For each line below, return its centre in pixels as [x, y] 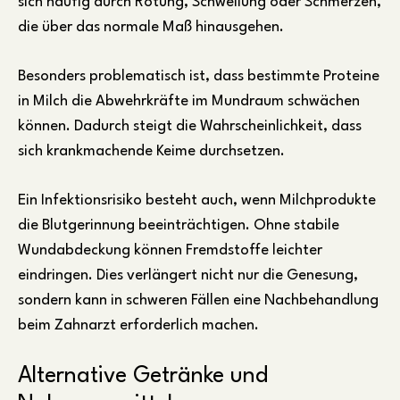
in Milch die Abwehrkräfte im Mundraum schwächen [189, 102]
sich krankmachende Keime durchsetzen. [151, 152]
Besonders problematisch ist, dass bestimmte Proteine [199, 77]
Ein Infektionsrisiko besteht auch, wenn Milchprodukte [197, 201]
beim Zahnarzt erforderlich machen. [138, 326]
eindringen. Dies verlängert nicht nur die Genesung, [188, 276]
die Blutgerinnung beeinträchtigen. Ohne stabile [179, 226]
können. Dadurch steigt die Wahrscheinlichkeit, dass [190, 127]
